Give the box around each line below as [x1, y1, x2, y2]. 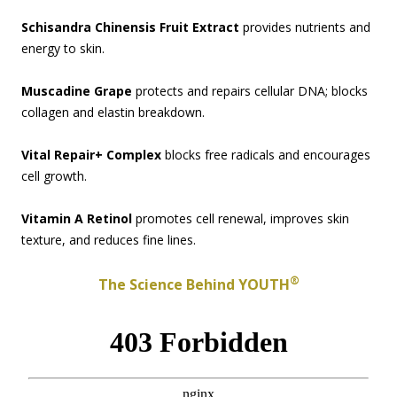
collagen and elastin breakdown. [21, 104, 205, 121]
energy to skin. [21, 40, 105, 58]
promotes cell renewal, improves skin [132, 210, 349, 228]
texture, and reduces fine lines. [21, 231, 196, 249]
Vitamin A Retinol [21, 210, 132, 228]
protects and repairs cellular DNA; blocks [132, 82, 368, 100]
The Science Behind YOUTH [97, 275, 290, 295]
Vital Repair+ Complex [21, 146, 161, 164]
